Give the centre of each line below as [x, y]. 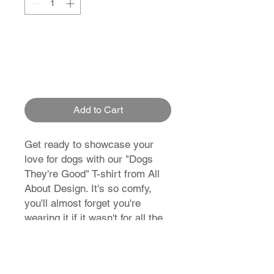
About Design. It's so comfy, [88, 189]
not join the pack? [65, 247]
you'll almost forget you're [83, 203]
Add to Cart [98, 110]
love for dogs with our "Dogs [89, 159]
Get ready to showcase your [89, 145]
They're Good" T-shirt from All [92, 174]
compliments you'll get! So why [95, 233]
